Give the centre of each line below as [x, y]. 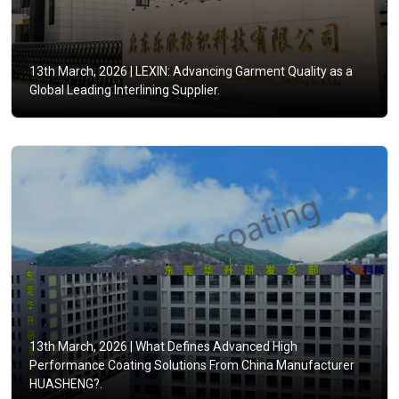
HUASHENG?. [66, 384]
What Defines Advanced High [215, 347]
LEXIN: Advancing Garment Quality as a [243, 72]
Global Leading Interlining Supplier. [125, 90]
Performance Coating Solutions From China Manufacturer [192, 366]
